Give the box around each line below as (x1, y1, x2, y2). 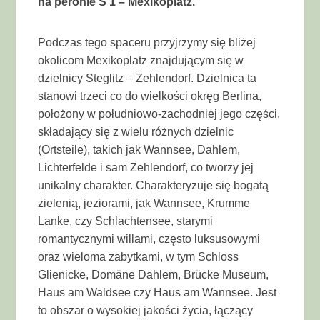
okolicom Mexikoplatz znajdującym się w (38, 54, 244, 66)
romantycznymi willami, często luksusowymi (38, 232, 261, 245)
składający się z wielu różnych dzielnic (38, 125, 234, 138)
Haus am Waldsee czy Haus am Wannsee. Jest (38, 286, 277, 299)
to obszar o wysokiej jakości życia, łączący (38, 304, 254, 316)
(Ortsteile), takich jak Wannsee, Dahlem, (38, 143, 241, 156)
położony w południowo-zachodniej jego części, (38, 107, 281, 120)
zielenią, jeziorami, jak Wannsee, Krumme (38, 196, 251, 209)
